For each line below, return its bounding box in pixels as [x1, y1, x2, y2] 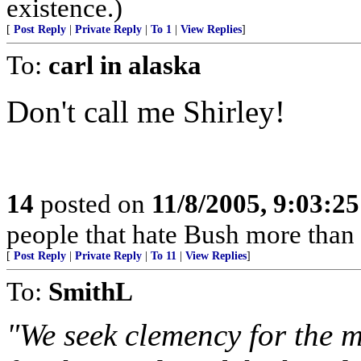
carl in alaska [48, 50, 201, 80]
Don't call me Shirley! [6, 94, 285, 129]
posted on [34, 189, 151, 218]
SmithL [48, 276, 133, 306]
